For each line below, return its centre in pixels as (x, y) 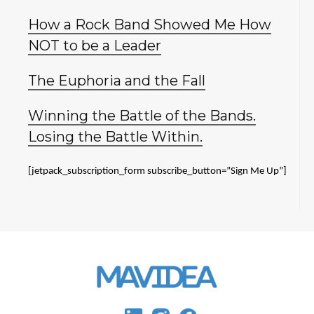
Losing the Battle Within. (115, 136)
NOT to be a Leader (95, 45)
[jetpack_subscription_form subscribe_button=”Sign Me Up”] (157, 171)
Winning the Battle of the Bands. (142, 115)
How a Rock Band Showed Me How (150, 24)
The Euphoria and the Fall (117, 80)
